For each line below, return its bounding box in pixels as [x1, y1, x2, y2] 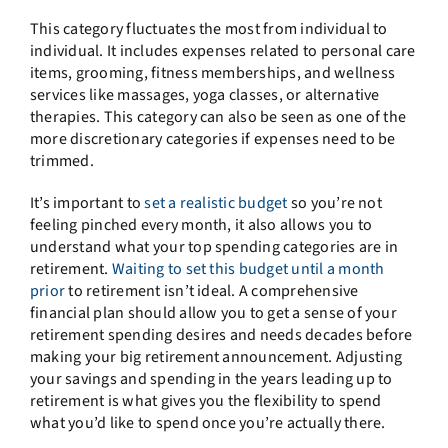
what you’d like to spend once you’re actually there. [29, 411, 386, 434]
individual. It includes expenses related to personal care [29, 39, 416, 62]
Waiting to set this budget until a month [111, 257, 385, 280]
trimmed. [29, 149, 94, 172]
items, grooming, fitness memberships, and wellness [29, 61, 395, 84]
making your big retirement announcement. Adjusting [29, 345, 402, 368]
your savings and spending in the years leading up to [29, 367, 393, 390]
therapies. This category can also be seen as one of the [29, 105, 407, 128]
